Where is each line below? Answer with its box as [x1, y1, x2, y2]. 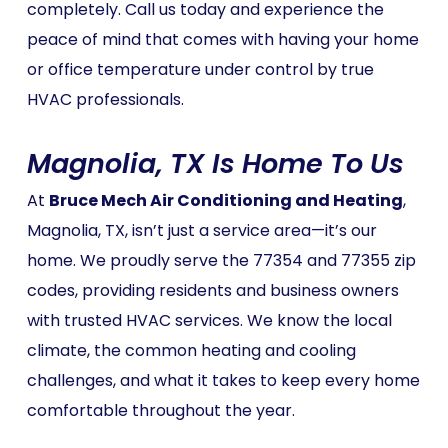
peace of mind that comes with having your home [26, 28, 419, 51]
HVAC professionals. [26, 88, 184, 111]
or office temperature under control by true [26, 58, 374, 81]
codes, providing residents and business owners [26, 279, 399, 302]
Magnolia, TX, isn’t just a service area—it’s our [26, 219, 377, 242]
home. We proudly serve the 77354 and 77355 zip [26, 249, 416, 272]
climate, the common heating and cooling [26, 339, 356, 362]
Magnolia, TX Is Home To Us [26, 145, 404, 182]
